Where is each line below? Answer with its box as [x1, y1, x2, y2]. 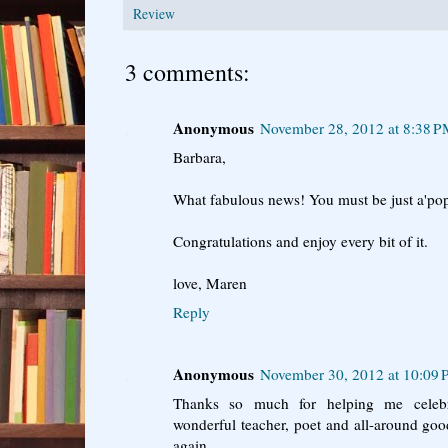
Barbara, [173, 146, 226, 167]
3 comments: [125, 55, 250, 88]
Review [133, 3, 175, 23]
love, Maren [173, 272, 247, 293]
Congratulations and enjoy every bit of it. [173, 230, 428, 251]
